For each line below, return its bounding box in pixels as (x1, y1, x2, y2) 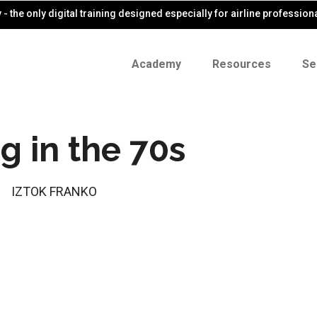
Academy (132, 57, 181, 71)
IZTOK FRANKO (11, 184, 97, 199)
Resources (212, 57, 271, 71)
